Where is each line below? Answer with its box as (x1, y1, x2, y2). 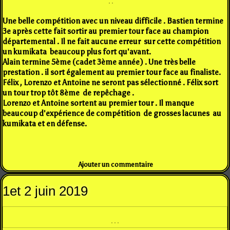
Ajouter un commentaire (79, 160, 154, 168)
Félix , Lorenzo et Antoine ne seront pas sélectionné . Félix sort (3, 78, 218, 87)
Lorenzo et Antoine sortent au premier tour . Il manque (3, 98, 194, 108)
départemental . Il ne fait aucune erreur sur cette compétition (3, 36, 221, 46)
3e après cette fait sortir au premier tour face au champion (3, 26, 208, 36)
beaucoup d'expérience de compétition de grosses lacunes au (3, 108, 221, 118)
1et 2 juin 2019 (3, 183, 88, 199)
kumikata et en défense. (3, 119, 87, 128)
